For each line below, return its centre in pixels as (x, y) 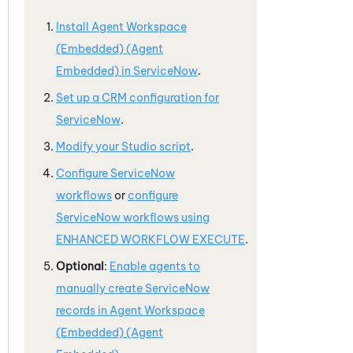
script (174, 146)
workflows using (165, 217)
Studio (139, 146)
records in (83, 310)
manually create (100, 288)
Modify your (89, 146)
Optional (80, 266)
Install (74, 26)
